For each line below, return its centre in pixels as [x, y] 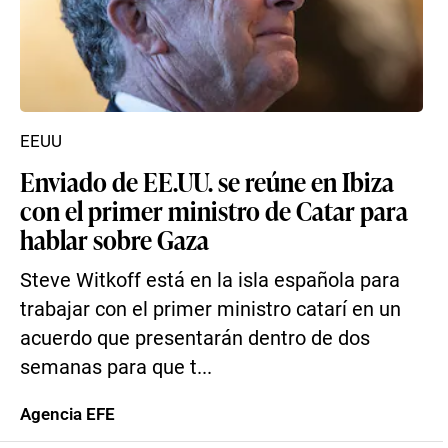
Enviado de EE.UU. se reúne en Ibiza [207, 181]
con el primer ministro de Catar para [214, 210]
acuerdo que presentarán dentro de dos [195, 338]
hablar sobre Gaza [114, 239]
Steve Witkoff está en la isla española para [210, 280]
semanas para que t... [116, 367]
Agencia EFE [67, 414]
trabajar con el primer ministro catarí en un [210, 309]
